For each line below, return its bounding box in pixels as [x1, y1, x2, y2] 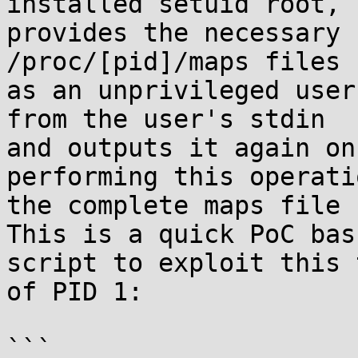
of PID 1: [6, 277, 143, 306]
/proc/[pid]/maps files [6, 47, 340, 76]
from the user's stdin [6, 105, 325, 133]
